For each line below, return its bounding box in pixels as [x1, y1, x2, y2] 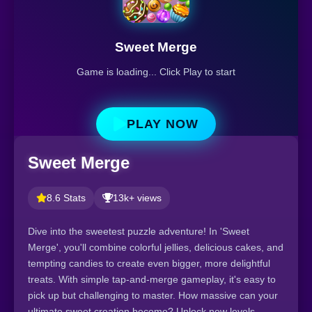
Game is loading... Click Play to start [77, 66, 235, 78]
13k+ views [113, 192, 162, 203]
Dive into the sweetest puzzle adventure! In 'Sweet [28, 225, 249, 237]
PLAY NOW [127, 116, 198, 131]
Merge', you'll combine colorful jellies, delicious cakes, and [28, 241, 283, 253]
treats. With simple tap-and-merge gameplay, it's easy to [28, 273, 276, 285]
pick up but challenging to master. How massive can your [28, 289, 278, 301]
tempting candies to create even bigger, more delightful [28, 257, 270, 269]
